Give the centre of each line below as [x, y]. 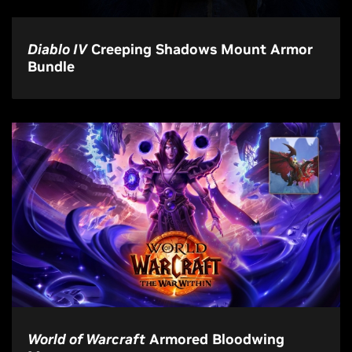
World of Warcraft [86, 339]
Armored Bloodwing [215, 339]
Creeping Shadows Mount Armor [200, 49]
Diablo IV [57, 49]
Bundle [51, 66]
